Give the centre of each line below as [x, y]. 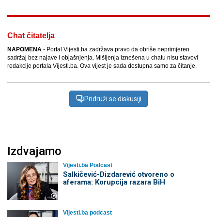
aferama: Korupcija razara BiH [114, 182]
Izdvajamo [34, 151]
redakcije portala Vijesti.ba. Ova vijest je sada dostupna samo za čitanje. [102, 66]
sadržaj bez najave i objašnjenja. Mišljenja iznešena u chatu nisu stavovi [103, 58]
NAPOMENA [24, 50]
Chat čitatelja [31, 36]
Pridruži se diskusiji [113, 99]
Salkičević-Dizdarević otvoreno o [118, 175]
